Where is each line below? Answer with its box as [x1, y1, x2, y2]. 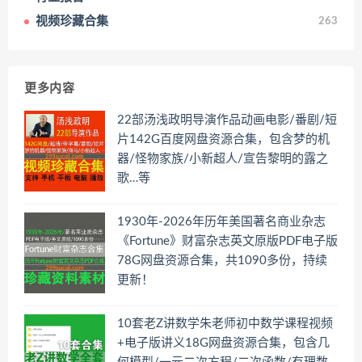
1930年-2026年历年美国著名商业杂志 [117, 215, 326, 228]
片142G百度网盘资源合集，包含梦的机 [117, 133, 330, 145]
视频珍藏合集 [36, 15, 108, 27]
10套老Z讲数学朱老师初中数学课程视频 [117, 317, 333, 330]
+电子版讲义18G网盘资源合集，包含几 [117, 336, 330, 349]
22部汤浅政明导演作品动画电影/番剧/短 [117, 113, 337, 126]
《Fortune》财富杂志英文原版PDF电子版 [117, 234, 338, 247]
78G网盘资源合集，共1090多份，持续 [117, 254, 327, 267]
